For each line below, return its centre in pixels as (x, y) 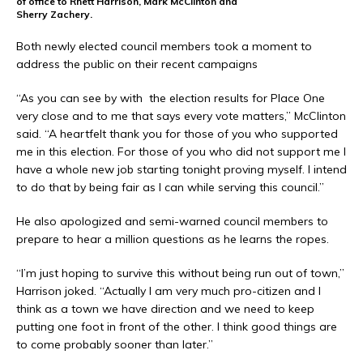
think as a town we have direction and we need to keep (165, 308)
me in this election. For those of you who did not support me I (181, 151)
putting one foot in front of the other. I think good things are (177, 326)
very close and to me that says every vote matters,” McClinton (181, 115)
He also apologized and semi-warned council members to (172, 221)
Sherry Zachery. (54, 14)
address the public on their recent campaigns (137, 64)
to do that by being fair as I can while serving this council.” (170, 187)
